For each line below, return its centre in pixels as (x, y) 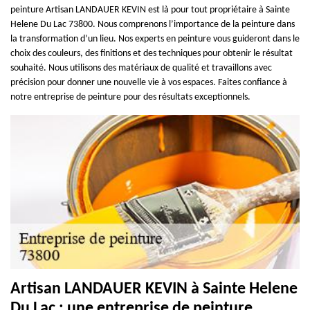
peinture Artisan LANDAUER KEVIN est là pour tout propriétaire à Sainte (150, 10)
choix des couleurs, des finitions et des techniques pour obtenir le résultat (152, 53)
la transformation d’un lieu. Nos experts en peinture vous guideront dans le (155, 39)
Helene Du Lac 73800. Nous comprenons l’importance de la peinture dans (153, 24)
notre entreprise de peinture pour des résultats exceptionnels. (130, 97)
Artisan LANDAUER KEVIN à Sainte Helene (154, 289)
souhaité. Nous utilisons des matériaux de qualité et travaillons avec (141, 68)
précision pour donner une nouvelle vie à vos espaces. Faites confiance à (149, 82)
